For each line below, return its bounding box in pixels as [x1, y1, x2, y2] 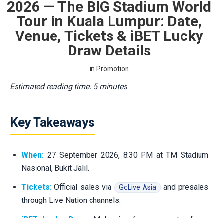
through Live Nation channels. [21, 195, 121, 205]
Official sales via [52, 182, 114, 192]
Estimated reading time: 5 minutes [10, 81, 127, 91]
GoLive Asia [118, 183, 157, 192]
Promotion [96, 64, 129, 73]
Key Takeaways [10, 114, 95, 129]
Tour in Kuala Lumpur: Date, [16, 12, 202, 30]
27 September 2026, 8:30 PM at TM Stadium [44, 150, 208, 160]
